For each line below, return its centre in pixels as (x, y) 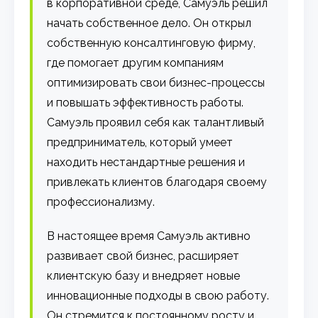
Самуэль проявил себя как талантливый (156, 122)
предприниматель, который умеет (140, 142)
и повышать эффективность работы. (146, 102)
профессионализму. (101, 202)
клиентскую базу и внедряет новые (144, 275)
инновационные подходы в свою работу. (158, 295)
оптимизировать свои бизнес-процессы (156, 82)
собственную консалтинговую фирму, (152, 43)
